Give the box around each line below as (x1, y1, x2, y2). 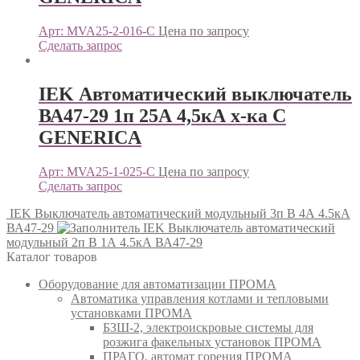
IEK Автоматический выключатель (39, 84, 352, 105)
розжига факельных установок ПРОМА (103, 334, 321, 349)
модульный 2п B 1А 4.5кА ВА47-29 (6, 235, 202, 249)
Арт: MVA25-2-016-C (39, 24, 155, 39)
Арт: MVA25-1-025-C (39, 164, 155, 178)
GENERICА (39, 127, 141, 149)
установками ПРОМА (71, 305, 192, 320)
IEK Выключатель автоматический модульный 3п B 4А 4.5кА (10, 206, 350, 220)
